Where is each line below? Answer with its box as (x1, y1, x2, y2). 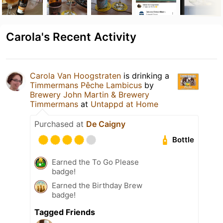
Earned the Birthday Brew (52, 180, 142, 190)
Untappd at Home (91, 99, 158, 109)
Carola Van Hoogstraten (30, 70, 121, 81)
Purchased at (34, 118, 86, 129)
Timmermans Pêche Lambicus (30, 80, 142, 90)
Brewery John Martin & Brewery (30, 89, 149, 100)
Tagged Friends (34, 207, 95, 217)
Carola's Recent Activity (6, 29, 136, 43)
